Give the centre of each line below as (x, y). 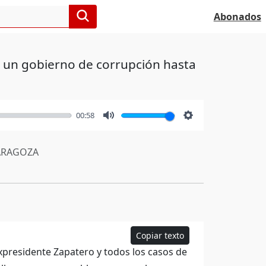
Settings (207, 128)
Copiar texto (160, 235)
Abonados (237, 17)
